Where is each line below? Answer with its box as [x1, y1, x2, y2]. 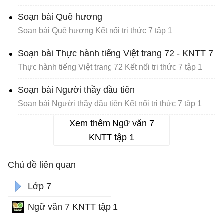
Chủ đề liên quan [8, 160, 76, 170]
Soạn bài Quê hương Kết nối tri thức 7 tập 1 [18, 26, 172, 35]
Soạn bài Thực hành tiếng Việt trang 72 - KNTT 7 [18, 48, 213, 59]
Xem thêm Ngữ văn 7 [69, 118, 154, 129]
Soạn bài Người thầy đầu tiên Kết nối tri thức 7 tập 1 [18, 99, 202, 108]
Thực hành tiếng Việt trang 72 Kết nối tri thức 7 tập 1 [18, 63, 202, 72]
